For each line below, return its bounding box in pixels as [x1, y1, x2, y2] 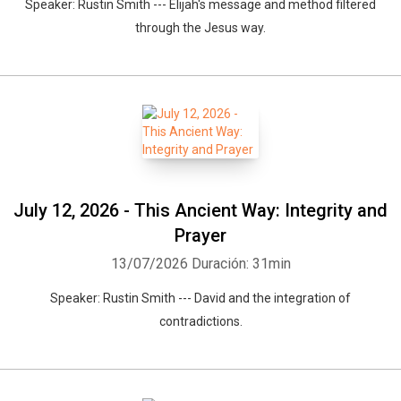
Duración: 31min [191, 255, 291, 272]
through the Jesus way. [135, 21, 266, 35]
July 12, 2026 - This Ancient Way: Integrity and [13, 200, 388, 221]
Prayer [175, 225, 226, 246]
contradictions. [158, 314, 243, 328]
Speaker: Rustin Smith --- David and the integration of [50, 291, 351, 305]
